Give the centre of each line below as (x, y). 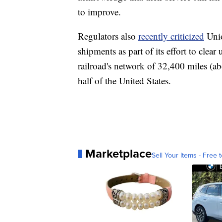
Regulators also (108, 36)
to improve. (99, 12)
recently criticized (171, 36)
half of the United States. (124, 81)
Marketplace (118, 154)
